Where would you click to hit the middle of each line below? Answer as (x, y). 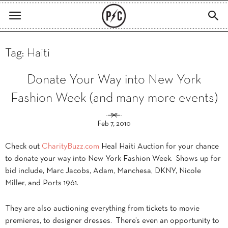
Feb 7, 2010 (114, 124)
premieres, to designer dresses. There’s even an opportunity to (112, 221)
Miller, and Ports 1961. (42, 183)
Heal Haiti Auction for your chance (159, 147)
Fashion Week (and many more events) (114, 98)
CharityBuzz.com (70, 147)
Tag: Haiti (27, 53)
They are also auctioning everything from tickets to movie (102, 209)
